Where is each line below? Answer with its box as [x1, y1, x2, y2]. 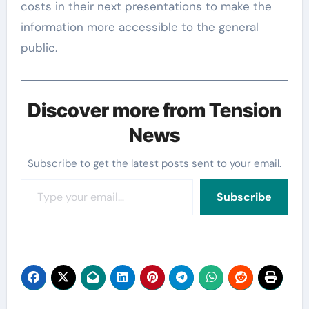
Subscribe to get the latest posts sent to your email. [34, 156, 281, 170]
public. [20, 39, 57, 55]
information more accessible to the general [20, 19, 259, 34]
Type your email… [19, 170, 56, 186]
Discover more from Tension [28, 98, 281, 122]
